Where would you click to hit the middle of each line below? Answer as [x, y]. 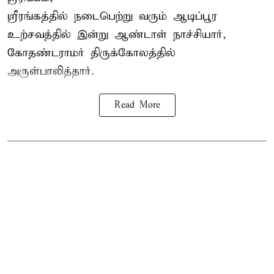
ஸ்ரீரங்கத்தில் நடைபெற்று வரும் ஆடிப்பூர [112, 16]
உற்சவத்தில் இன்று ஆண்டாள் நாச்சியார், [117, 34]
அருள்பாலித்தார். [51, 71]
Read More [137, 105]
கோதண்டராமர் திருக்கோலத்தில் [91, 53]
